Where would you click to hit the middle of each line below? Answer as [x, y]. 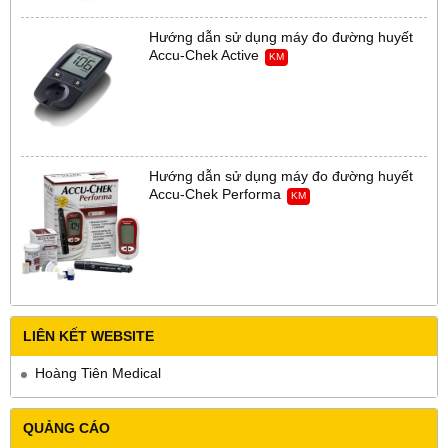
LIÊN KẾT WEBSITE [88, 336]
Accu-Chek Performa [215, 194]
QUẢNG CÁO [66, 428]
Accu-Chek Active [204, 55]
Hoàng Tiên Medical [98, 373]
